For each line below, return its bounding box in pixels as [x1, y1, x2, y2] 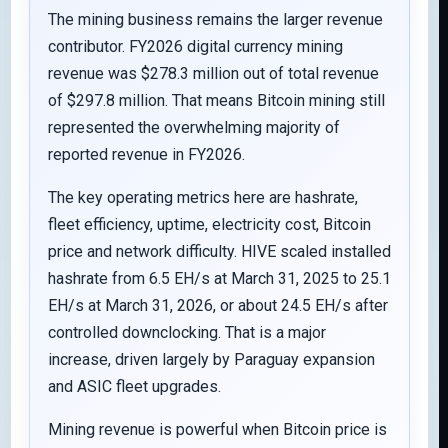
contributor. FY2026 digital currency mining [48, 37, 343, 56]
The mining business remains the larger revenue [48, 10, 383, 29]
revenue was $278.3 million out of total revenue [48, 64, 379, 83]
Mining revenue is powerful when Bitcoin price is [48, 420, 387, 439]
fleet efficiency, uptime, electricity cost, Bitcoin [48, 215, 371, 234]
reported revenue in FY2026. [48, 145, 245, 164]
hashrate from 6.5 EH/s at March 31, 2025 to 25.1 [48, 269, 391, 288]
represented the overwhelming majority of [48, 118, 340, 137]
